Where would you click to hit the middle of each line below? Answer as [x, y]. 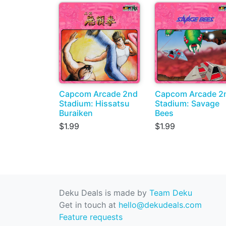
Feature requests [91, 217]
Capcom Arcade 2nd [98, 94]
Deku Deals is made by [104, 193]
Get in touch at [89, 205]
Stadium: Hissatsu [94, 104]
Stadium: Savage [187, 104]
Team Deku [171, 193]
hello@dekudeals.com [160, 205]
